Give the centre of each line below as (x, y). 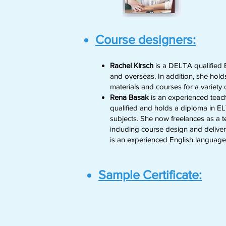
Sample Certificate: (150, 175)
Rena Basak (129, 97)
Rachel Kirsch (132, 65)
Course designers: (146, 39)
